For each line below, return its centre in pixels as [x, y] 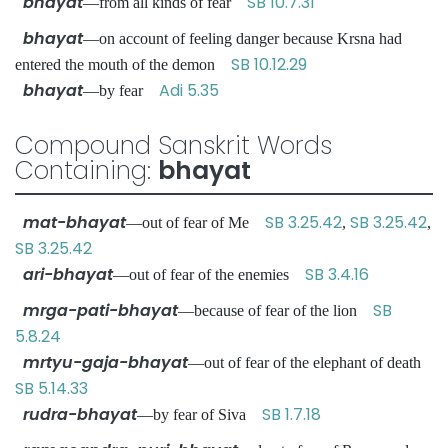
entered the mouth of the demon [123, 64]
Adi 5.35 [189, 90]
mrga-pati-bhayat [100, 310]
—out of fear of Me [195, 222]
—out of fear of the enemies [209, 274]
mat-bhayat [74, 222]
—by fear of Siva [199, 414]
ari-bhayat [68, 274]
